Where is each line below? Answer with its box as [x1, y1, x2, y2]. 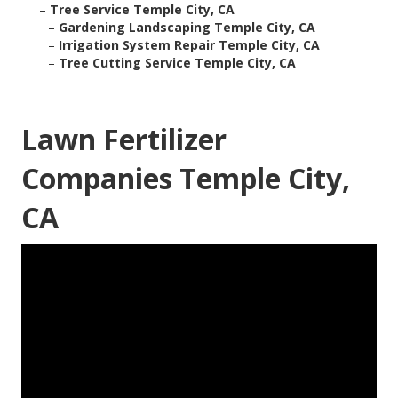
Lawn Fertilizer [21, 120, 227, 159]
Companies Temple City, [21, 159, 350, 198]
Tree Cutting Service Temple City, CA [59, 54, 296, 72]
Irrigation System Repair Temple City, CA [59, 36, 320, 54]
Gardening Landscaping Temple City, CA [59, 19, 315, 36]
